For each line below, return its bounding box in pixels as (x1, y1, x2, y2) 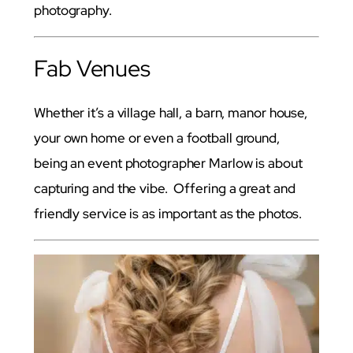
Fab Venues (34, 54, 150, 84)
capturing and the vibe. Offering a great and (34, 179, 295, 197)
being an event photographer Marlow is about (34, 154, 303, 172)
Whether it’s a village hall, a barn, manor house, (34, 103, 308, 121)
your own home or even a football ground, (34, 128, 283, 147)
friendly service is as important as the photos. (34, 204, 303, 222)
